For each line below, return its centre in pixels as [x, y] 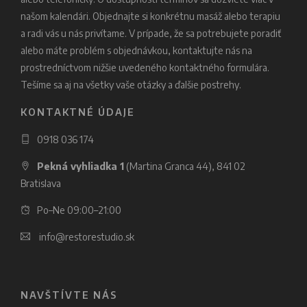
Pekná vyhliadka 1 [81, 166]
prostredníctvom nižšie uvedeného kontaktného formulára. [145, 67]
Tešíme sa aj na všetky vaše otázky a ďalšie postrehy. [131, 84]
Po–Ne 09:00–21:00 [79, 210]
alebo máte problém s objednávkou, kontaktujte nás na [136, 50]
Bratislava [41, 183]
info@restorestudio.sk [87, 236]
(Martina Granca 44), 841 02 [185, 166]
